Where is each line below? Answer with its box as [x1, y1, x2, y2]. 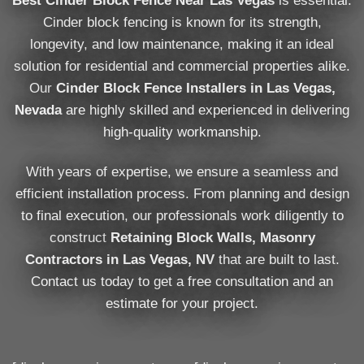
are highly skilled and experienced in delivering [62, 102, 349, 118]
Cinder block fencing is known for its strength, [42, 14, 322, 30]
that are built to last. [214, 251, 340, 267]
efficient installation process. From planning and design [15, 185, 349, 201]
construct [49, 229, 110, 245]
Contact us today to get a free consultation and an [31, 273, 333, 289]
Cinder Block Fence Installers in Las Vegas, [55, 80, 336, 96]
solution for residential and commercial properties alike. [14, 58, 350, 74]
